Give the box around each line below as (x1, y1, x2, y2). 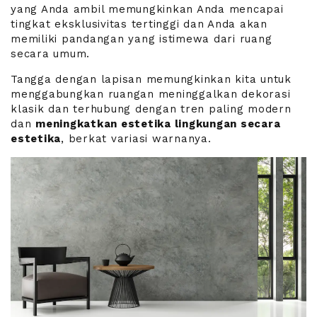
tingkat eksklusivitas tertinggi (11, 17, 180, 30)
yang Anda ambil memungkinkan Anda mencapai (11, 2, 284, 16)
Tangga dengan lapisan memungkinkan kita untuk (11, 72, 292, 86)
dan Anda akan (179, 17, 267, 30)
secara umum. (11, 47, 90, 60)
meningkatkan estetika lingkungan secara (35, 117, 281, 130)
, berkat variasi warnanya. (61, 132, 212, 145)
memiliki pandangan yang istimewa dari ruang (11, 32, 272, 45)
